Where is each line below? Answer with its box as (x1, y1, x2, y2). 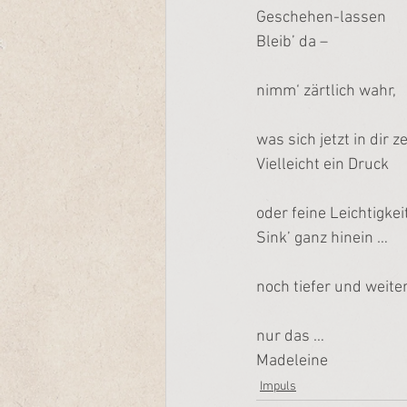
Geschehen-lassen (256, 8, 386, 27)
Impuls (260, 379, 296, 394)
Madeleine (256, 352, 328, 371)
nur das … (256, 327, 324, 346)
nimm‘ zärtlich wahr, (256, 82, 396, 101)
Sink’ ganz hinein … (256, 229, 388, 248)
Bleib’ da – (256, 33, 328, 52)
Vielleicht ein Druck (256, 155, 389, 174)
